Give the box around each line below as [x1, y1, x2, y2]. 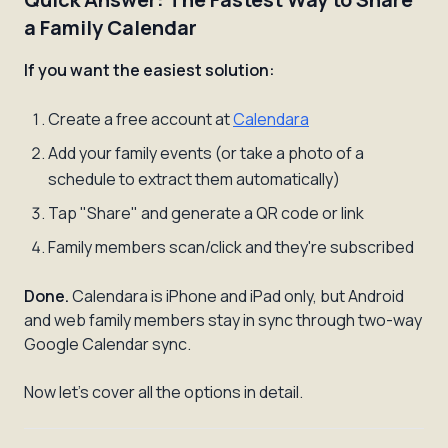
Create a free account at [48, 108, 233, 130]
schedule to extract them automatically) [48, 168, 340, 190]
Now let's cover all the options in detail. [24, 381, 303, 403]
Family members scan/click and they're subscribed [48, 236, 414, 258]
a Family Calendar [24, 14, 197, 41]
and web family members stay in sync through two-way [24, 309, 422, 331]
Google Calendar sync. [24, 333, 191, 355]
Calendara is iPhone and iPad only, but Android [69, 285, 404, 307]
